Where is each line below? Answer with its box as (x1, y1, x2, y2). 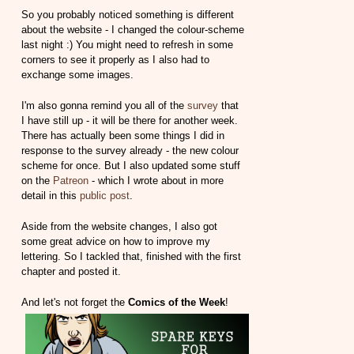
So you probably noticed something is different (21, 9, 235, 21)
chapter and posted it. (21, 265, 122, 278)
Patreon (53, 175, 89, 187)
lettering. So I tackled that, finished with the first (21, 250, 242, 263)
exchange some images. (21, 69, 134, 81)
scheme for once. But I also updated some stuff (21, 160, 241, 172)
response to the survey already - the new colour (21, 145, 239, 157)
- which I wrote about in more (88, 175, 224, 187)
